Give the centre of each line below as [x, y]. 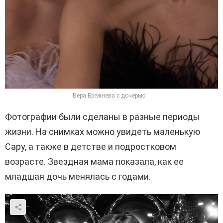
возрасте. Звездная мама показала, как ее [94, 161]
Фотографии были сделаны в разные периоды [103, 116]
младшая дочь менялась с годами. [78, 176]
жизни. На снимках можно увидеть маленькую [103, 131]
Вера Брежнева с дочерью [109, 95]
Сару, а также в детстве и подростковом [91, 146]
